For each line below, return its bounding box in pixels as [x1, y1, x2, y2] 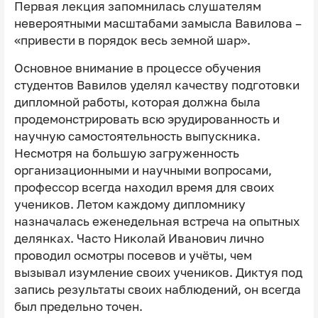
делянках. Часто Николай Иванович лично [13, 231, 264, 246]
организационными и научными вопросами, [13, 163, 272, 178]
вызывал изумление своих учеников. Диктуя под [13, 265, 302, 280]
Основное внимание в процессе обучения [13, 61, 261, 76]
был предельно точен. [13, 300, 143, 314]
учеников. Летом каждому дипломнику [13, 197, 246, 212]
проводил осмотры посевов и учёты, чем [13, 248, 252, 263]
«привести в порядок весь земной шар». [13, 33, 251, 48]
